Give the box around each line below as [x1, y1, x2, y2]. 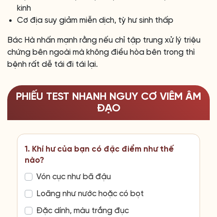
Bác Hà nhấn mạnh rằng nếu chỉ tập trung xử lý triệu [7, 36, 201, 45]
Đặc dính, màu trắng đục [36, 206, 129, 215]
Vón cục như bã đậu [36, 172, 111, 181]
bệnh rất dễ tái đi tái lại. [7, 60, 98, 69]
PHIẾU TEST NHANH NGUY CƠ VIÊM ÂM [16, 91, 201, 103]
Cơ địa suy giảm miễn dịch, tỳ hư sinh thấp [17, 16, 173, 25]
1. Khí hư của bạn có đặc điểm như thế [25, 145, 174, 154]
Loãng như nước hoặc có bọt [36, 189, 144, 198]
